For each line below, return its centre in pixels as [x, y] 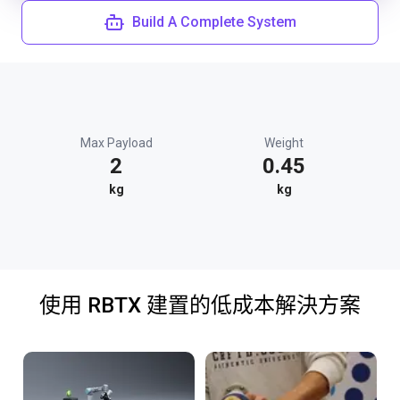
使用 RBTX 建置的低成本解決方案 [200, 305]
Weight [284, 143]
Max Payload [116, 143]
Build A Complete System [214, 22]
